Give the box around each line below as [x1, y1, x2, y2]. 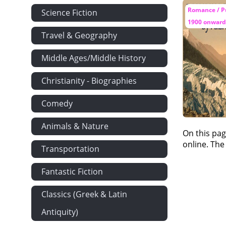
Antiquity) [41, 206, 78, 217]
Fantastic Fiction [41, 166, 103, 177]
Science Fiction [41, 7, 97, 18]
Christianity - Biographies [41, 75, 137, 86]
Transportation [41, 143, 99, 154]
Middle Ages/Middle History [41, 52, 146, 64]
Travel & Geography [41, 30, 117, 41]
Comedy [41, 98, 73, 109]
